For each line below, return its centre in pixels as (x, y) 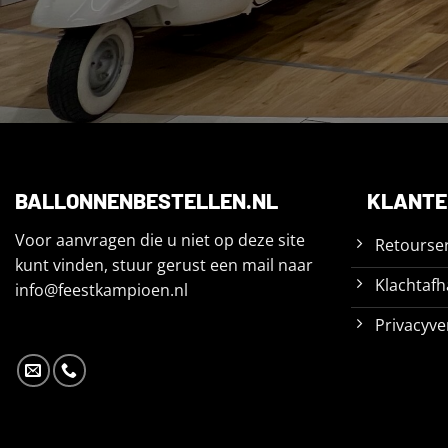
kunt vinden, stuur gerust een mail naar (164, 265)
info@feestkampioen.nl (101, 290)
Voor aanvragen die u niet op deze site (160, 240)
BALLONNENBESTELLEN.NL (146, 200)
